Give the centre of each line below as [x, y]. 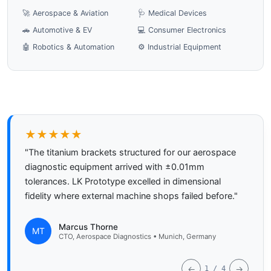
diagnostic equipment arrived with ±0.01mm [115, 167]
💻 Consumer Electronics [182, 30]
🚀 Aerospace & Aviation [65, 13]
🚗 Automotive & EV [57, 30]
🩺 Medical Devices [172, 13]
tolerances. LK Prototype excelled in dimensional [123, 182]
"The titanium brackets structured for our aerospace [130, 153]
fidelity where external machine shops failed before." [131, 196]
